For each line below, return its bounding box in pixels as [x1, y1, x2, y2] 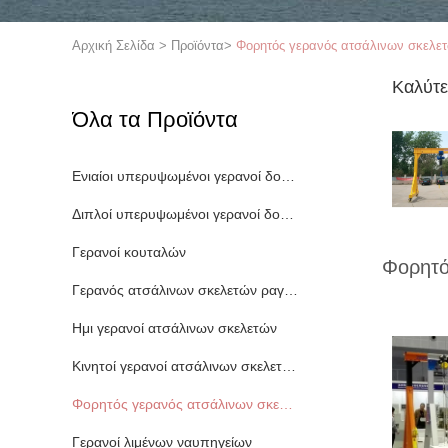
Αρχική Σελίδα [72, 38, 155, 53]
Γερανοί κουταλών [72, 244, 186, 260]
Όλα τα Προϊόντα [72, 107, 238, 132]
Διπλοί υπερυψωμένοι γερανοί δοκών [280, 206, 294, 222]
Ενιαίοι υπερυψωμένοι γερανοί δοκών [281, 168, 295, 184]
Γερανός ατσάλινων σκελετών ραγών [284, 282, 298, 298]
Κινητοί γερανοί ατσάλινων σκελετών [282, 358, 296, 374]
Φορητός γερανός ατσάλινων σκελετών [279, 396, 293, 412]
